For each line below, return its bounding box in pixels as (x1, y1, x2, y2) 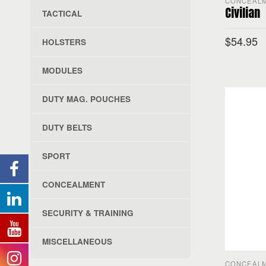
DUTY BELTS (42, 122, 92, 134)
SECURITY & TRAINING (42, 207, 134, 219)
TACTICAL (42, 8, 82, 20)
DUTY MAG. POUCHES (42, 93, 131, 105)
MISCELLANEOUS (42, 236, 112, 248)
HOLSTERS (42, 36, 86, 48)
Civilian (224, 3, 260, 22)
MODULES (42, 65, 83, 77)
